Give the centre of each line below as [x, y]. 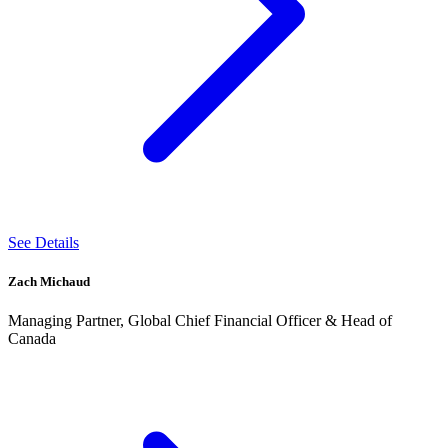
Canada [32, 339]
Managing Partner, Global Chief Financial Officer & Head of [200, 321]
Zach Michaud [49, 282]
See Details [43, 242]
